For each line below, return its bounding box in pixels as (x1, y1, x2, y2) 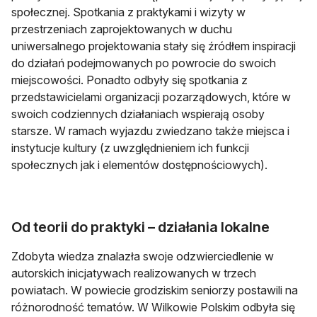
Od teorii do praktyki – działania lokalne (11, 218, 270, 236)
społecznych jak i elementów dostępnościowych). (11, 157, 267, 172)
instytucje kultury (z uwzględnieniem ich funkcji (11, 140, 249, 155)
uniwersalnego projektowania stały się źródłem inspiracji (11, 38, 296, 53)
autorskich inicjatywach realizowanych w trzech (11, 265, 256, 280)
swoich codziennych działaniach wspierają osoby (11, 106, 265, 121)
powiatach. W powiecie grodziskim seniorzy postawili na (11, 282, 298, 297)
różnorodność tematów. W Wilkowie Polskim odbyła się (11, 299, 295, 314)
